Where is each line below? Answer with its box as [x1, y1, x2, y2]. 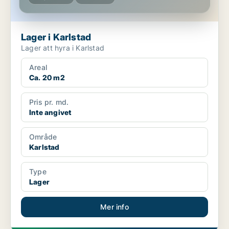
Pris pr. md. [29, 98, 69, 107]
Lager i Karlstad [21, 32, 91, 43]
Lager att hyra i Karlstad [21, 43, 104, 53]
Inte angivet [29, 108, 72, 117]
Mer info [100, 202, 129, 212]
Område [29, 132, 57, 142]
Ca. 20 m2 [29, 73, 65, 82]
